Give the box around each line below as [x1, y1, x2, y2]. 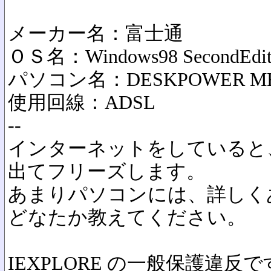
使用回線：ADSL [8, 92, 155, 113]
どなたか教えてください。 [8, 207, 246, 228]
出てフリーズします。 [8, 161, 206, 182]
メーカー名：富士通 [8, 23, 183, 44]
